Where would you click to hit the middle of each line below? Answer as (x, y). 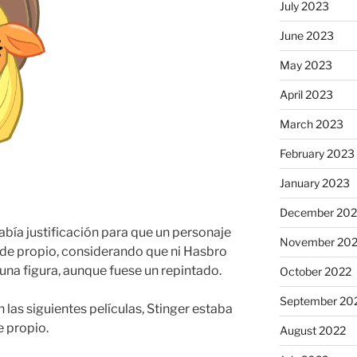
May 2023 (306, 65)
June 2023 (306, 36)
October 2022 (315, 272)
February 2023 (317, 154)
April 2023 (306, 95)
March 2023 (311, 124)
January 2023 (314, 183)
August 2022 (312, 331)
